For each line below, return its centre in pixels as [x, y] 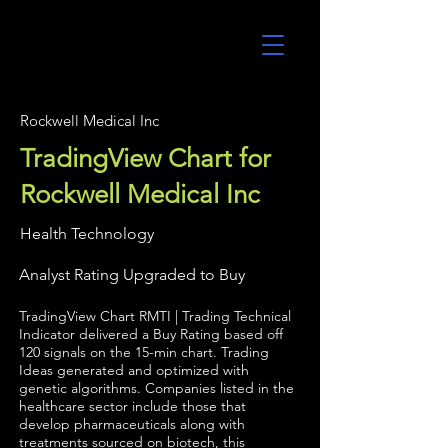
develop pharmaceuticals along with [132, 424]
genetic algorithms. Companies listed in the [156, 388]
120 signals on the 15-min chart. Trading [144, 352]
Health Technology [87, 233]
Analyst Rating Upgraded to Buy [132, 274]
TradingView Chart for [145, 158]
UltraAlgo [74, 51]
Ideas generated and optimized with [134, 370]
